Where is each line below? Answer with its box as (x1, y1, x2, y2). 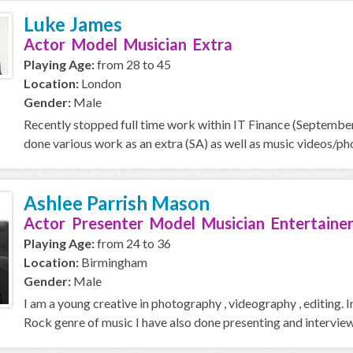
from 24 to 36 (95, 236, 171, 251)
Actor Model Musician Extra (24, 35, 232, 54)
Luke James (24, 13, 122, 35)
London (79, 76, 121, 91)
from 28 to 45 (95, 57, 171, 72)
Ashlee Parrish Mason (24, 191, 210, 214)
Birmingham (79, 255, 147, 269)
